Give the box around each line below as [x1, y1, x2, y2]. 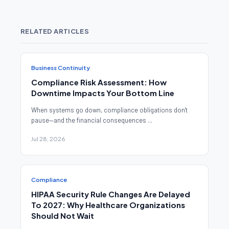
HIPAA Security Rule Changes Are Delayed [31, 189, 190, 199]
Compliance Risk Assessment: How [31, 77, 167, 87]
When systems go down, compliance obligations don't [31, 106, 188, 114]
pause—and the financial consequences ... [31, 116, 152, 125]
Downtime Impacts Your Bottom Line [31, 88, 174, 98]
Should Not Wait [31, 211, 94, 221]
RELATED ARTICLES [20, 27, 89, 36]
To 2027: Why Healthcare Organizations [31, 200, 185, 210]
